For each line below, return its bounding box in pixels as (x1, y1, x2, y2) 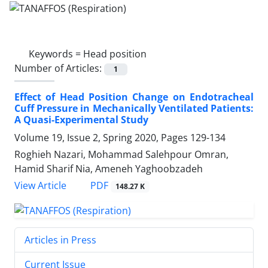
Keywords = (29, 47, 83, 60)
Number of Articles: (14, 61, 104, 75)
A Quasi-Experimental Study (14, 112, 148, 126)
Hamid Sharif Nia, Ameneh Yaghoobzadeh (14, 162, 203, 175)
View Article (14, 179, 66, 192)
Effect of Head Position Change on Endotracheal (14, 90, 254, 103)
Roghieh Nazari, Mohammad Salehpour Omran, (14, 147, 229, 161)
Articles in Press (25, 233, 96, 246)
